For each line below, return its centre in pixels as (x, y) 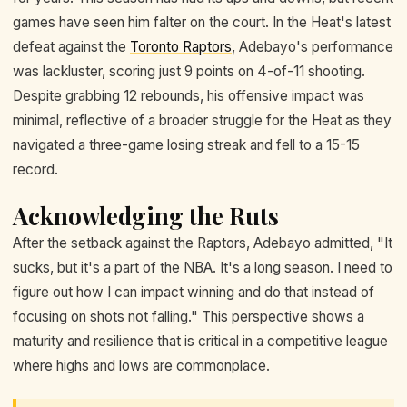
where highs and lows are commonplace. (141, 366)
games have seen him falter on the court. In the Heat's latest (202, 22)
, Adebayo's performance (313, 47)
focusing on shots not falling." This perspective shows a (189, 317)
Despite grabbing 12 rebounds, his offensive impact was (189, 96)
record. (35, 169)
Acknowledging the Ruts (146, 216)
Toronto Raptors (181, 47)
